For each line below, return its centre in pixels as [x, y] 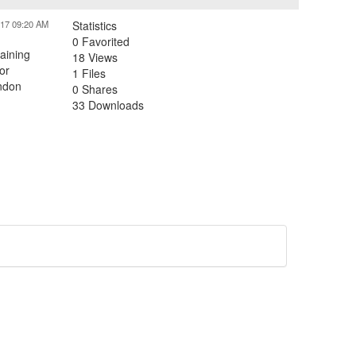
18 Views [95, 57]
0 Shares [95, 89]
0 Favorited [101, 41]
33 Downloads [108, 105]
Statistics [95, 25]
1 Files [89, 73]
